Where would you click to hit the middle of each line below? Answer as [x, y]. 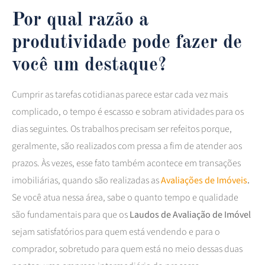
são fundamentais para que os [71, 214]
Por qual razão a [80, 20]
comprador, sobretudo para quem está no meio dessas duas [127, 249]
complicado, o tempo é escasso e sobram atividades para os [128, 112]
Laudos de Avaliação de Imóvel [190, 214]
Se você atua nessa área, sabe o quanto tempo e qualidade [125, 197]
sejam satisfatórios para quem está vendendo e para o [116, 232]
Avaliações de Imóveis [204, 180]
